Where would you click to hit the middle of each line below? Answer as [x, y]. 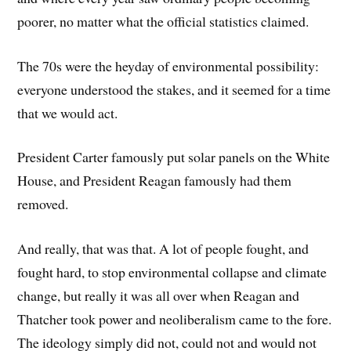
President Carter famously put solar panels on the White [174, 157]
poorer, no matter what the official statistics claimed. [163, 21]
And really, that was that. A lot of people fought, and [163, 249]
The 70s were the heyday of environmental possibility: [168, 65]
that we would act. [68, 112]
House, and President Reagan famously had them [155, 181]
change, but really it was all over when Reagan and [159, 296]
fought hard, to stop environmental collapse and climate [172, 272]
